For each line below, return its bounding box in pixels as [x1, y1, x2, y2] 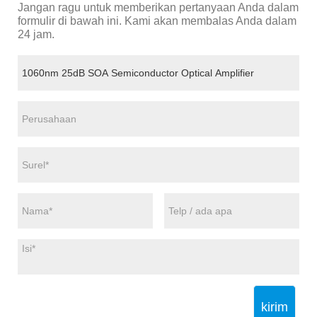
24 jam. [18, 28, 54, 41]
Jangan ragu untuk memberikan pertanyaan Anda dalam [18, 1, 299, 14]
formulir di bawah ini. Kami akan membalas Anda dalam [18, 15, 296, 28]
